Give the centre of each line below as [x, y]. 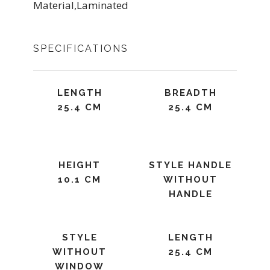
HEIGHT [80, 165]
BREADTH [190, 93]
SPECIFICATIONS [81, 49]
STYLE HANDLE [190, 165]
